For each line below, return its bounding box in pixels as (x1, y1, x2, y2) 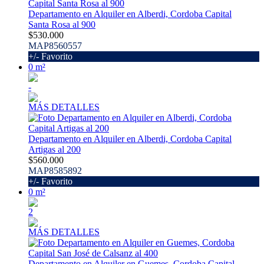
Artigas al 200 (28, 144, 81, 155)
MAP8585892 (28, 166, 82, 176)
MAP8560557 (28, 41, 82, 51)
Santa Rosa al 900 (28, 19, 95, 30)
